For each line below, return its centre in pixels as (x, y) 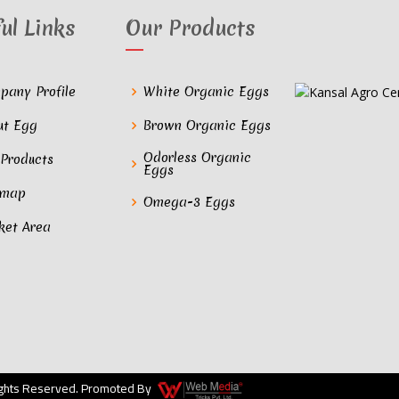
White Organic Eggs (206, 92)
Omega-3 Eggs (189, 203)
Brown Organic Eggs (207, 126)
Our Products (191, 29)
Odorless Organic (197, 158)
